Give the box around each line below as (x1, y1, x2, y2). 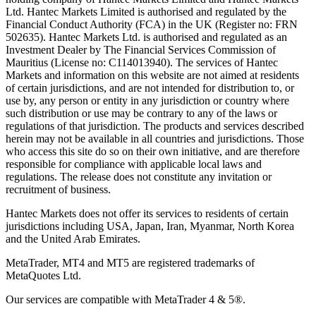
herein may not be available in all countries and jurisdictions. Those (6, 133, 304, 145)
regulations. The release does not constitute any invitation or (6, 171, 272, 183)
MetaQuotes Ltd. (6, 269, 81, 282)
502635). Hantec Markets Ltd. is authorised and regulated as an (6, 31, 287, 44)
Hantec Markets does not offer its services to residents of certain (6, 207, 288, 220)
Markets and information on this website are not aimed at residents (6, 69, 299, 82)
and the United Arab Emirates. (6, 233, 140, 245)
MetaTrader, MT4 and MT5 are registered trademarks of (6, 257, 255, 269)
